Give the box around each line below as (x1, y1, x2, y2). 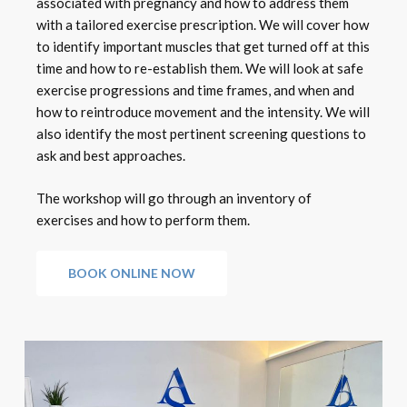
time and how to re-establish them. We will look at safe (36, 60, 364, 77)
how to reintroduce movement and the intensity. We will (36, 104, 371, 121)
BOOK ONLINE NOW (68, 265, 196, 282)
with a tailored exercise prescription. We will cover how (36, 16, 370, 34)
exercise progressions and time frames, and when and (36, 82, 355, 99)
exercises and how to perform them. (36, 211, 251, 228)
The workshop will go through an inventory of (36, 189, 313, 206)
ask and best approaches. (36, 147, 186, 164)
